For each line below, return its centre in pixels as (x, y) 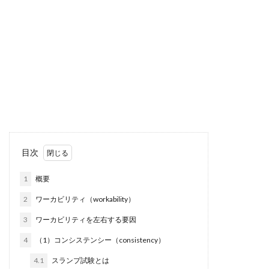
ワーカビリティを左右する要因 (85, 219)
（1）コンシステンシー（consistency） (100, 240)
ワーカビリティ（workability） (85, 199)
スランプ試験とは (80, 260)
